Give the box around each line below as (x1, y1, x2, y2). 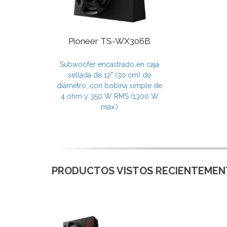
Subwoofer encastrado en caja (60, 60, 159, 68)
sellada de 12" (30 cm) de (68, 70, 151, 79)
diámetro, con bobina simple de (57, 81, 162, 90)
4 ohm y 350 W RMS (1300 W (60, 92, 159, 100)
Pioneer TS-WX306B (68, 35, 150, 46)
